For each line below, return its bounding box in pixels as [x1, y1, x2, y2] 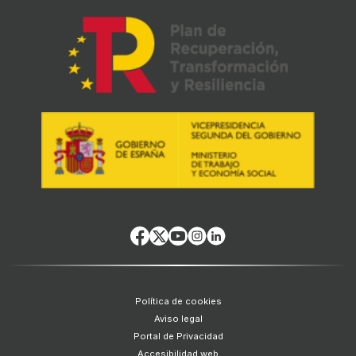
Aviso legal [153, 313, 203, 325]
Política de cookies [134, 296, 222, 308]
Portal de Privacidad [133, 331, 223, 342]
